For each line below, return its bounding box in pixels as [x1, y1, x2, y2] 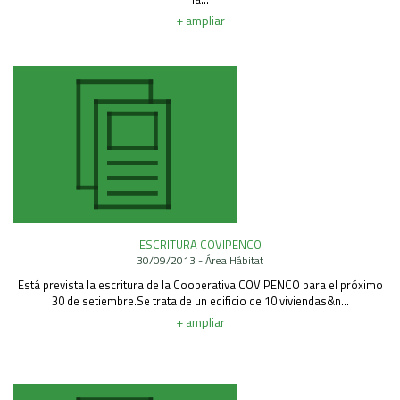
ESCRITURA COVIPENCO [138, 236, 262, 254]
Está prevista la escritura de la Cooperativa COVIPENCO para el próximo [17, 276, 383, 295]
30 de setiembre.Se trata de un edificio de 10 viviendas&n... [51, 292, 349, 311]
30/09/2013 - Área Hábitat [137, 252, 263, 270]
